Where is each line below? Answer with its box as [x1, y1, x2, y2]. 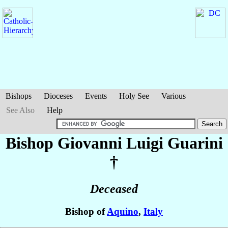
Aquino [107, 206, 138, 217]
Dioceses [44, 92, 73, 100]
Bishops [6, 92, 32, 100]
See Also [6, 106, 35, 115]
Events [85, 92, 107, 100]
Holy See [119, 92, 149, 100]
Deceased [90, 182, 138, 196]
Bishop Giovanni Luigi [5, 134, 167, 152]
